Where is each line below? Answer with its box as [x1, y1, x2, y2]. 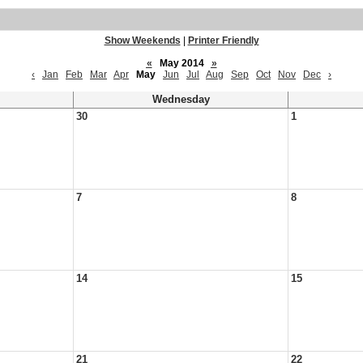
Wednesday [152, 94, 210, 105]
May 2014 [154, 58, 209, 69]
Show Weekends [104, 35, 181, 46]
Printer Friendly [187, 35, 259, 46]
